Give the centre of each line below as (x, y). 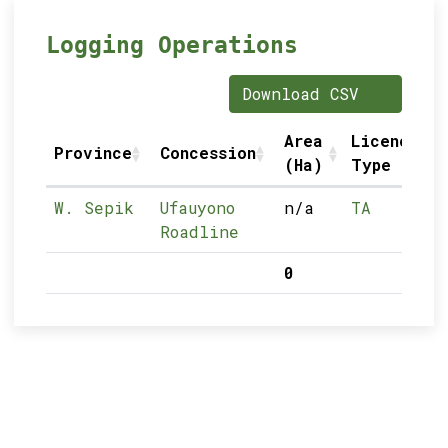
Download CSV (305, 93)
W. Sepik (94, 207)
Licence (385, 140)
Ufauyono (198, 207)
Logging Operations (172, 45)
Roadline (200, 231)
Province (93, 152)
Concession (208, 152)
